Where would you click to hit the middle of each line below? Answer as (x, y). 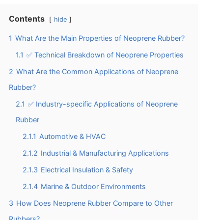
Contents (27, 18)
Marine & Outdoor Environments (93, 186)
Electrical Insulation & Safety (87, 169)
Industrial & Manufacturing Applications (105, 153)
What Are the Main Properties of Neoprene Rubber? (100, 38)
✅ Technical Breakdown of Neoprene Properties (105, 55)
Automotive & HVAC (72, 136)
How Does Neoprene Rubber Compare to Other (95, 203)
